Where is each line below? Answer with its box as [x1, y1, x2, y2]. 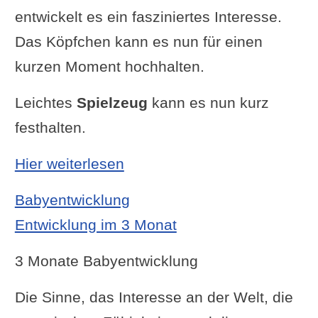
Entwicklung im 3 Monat [14, 216, 177, 233]
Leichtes [14, 94, 77, 111]
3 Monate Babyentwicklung [14, 252, 198, 269]
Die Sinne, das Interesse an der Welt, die [14, 288, 293, 305]
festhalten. [14, 119, 86, 136]
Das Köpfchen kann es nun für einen [14, 33, 263, 50]
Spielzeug [76, 94, 148, 111]
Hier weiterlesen [14, 155, 124, 172]
